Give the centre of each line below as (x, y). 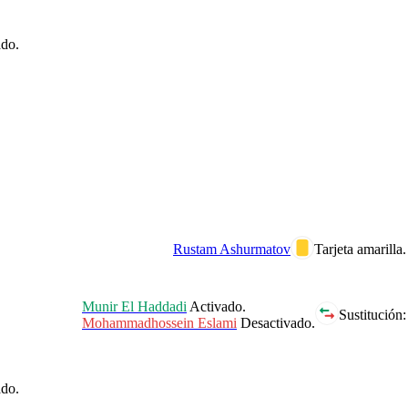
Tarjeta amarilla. (360, 249)
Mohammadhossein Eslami (159, 322)
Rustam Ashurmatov (232, 249)
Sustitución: (372, 314)
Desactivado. (276, 322)
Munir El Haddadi (134, 306)
